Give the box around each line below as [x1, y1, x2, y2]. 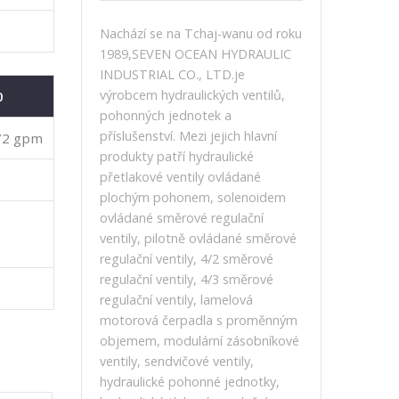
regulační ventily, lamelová [100, 291, 253, 308]
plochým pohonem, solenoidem [100, 189, 286, 206]
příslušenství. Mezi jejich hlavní [100, 127, 277, 144]
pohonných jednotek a [100, 107, 232, 124]
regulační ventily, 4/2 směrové [100, 250, 273, 267]
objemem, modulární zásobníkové [100, 332, 299, 349]
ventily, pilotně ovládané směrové [100, 230, 297, 247]
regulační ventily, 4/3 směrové [100, 271, 273, 288]
